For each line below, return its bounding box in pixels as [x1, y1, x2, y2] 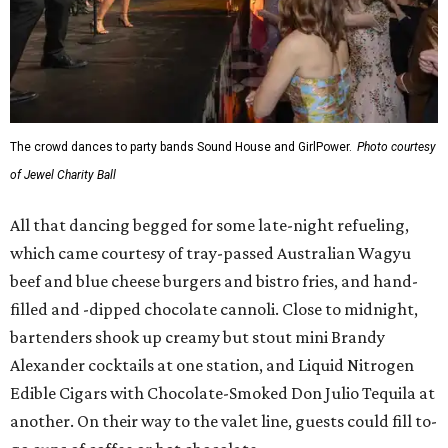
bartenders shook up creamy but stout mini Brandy [10, 327, 385, 348]
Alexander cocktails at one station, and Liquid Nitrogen [10, 355, 414, 376]
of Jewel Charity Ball [10, 168, 116, 183]
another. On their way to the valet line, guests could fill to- [10, 411, 437, 432]
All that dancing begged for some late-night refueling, [10, 215, 409, 236]
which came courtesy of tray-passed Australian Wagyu [10, 243, 411, 264]
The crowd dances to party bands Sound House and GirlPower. [10, 140, 352, 155]
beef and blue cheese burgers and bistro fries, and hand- [10, 271, 418, 292]
